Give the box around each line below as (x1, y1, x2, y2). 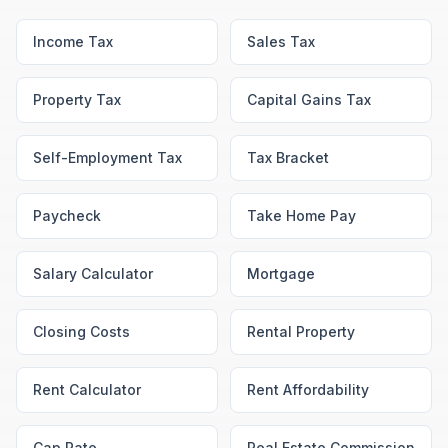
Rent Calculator (33, 381, 141, 398)
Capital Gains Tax (247, 91, 371, 108)
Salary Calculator (33, 265, 153, 282)
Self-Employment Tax (33, 149, 182, 166)
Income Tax (33, 33, 113, 50)
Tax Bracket (247, 149, 329, 166)
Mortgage (247, 265, 315, 282)
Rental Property (247, 323, 355, 340)
